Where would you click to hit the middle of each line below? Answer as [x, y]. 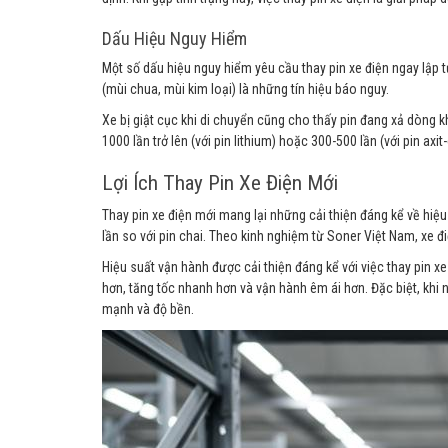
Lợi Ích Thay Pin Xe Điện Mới [220, 183]
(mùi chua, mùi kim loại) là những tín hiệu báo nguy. [245, 89]
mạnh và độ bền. [148, 309]
